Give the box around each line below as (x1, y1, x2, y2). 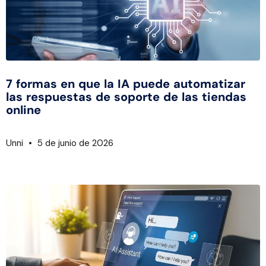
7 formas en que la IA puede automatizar (6, 76, 245, 91)
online (6, 102, 41, 118)
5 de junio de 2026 (35, 137, 113, 149)
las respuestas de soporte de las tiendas (6, 89, 246, 104)
